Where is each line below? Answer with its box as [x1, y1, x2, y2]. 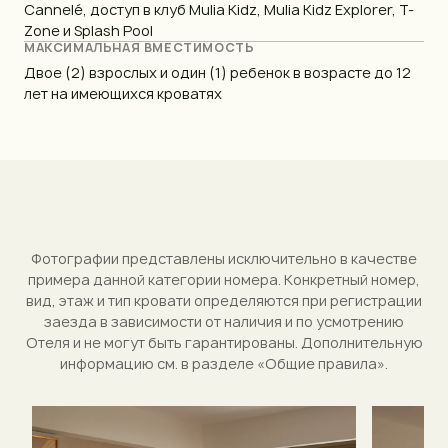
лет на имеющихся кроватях [24, 83, 222, 103]
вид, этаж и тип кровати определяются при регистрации [26, 290, 422, 310]
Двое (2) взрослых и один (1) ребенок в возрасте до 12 [24, 62, 411, 82]
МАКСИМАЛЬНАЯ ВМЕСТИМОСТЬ [24, 38, 255, 56]
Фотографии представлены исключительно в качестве [31, 248, 417, 268]
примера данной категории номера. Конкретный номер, [28, 269, 420, 289]
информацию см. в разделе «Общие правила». [60, 353, 388, 373]
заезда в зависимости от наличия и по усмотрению [44, 311, 404, 331]
